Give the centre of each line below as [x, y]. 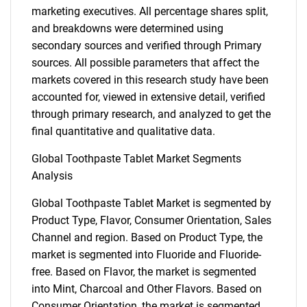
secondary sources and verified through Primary [147, 46]
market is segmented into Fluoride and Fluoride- [146, 255]
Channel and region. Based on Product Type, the [147, 237]
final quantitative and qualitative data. [123, 131]
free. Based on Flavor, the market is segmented [144, 272]
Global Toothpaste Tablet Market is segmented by [151, 203]
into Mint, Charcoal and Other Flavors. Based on [147, 289]
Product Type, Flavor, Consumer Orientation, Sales [151, 220]
